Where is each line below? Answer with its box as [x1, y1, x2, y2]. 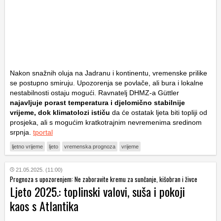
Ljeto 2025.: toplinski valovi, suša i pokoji [10, 182, 185, 200]
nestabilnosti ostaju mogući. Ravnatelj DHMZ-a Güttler [10, 88, 179, 97]
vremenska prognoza [64, 143, 115, 149]
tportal [33, 128, 53, 136]
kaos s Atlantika [10, 196, 78, 215]
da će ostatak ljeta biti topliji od [110, 108, 207, 116]
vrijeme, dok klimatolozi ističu [10, 108, 110, 116]
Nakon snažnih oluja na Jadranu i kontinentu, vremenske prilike [10, 69, 207, 77]
